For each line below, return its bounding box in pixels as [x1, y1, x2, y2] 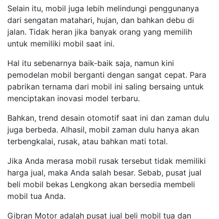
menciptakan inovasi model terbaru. [7, 93, 140, 104]
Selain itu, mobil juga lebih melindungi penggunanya [7, 3, 199, 14]
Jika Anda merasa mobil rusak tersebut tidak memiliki [7, 156, 206, 166]
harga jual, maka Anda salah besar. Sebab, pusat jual [7, 168, 201, 178]
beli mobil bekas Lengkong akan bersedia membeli [7, 179, 195, 190]
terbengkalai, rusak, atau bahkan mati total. [7, 136, 168, 147]
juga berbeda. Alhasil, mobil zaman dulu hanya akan [7, 125, 199, 135]
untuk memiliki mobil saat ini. [7, 39, 114, 49]
